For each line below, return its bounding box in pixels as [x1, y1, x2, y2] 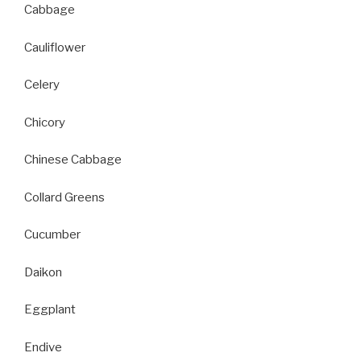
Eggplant [24, 302, 76, 317]
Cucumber [24, 227, 81, 242]
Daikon [24, 264, 62, 280]
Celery [24, 77, 60, 92]
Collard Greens [24, 189, 105, 205]
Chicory [24, 114, 65, 130]
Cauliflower [24, 39, 85, 55]
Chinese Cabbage [24, 152, 122, 167]
